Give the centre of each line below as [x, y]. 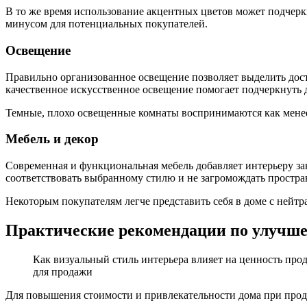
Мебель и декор [52, 139]
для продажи [63, 271]
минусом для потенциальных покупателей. [107, 24]
